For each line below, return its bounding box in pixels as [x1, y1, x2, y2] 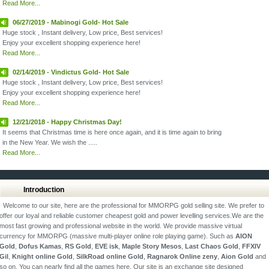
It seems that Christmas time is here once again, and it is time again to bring [2, 128, 225, 136]
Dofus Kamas [19, 243, 61, 250]
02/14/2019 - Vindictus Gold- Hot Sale [13, 68, 129, 76]
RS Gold [65, 243, 91, 250]
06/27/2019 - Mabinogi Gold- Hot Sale [13, 19, 128, 26]
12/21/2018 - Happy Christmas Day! [13, 118, 122, 125]
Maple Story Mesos [122, 243, 181, 250]
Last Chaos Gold [185, 243, 238, 250]
